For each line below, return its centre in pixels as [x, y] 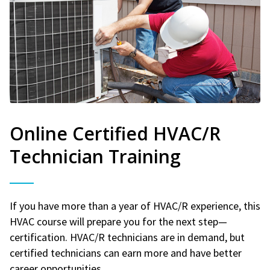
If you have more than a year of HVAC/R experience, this [135, 206]
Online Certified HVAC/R [115, 133]
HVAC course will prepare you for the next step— [118, 221]
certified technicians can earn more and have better [126, 253]
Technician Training [95, 156]
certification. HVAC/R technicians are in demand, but [127, 237]
